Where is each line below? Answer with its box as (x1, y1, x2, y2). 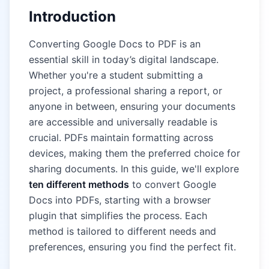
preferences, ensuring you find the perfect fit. (29, 241, 236, 253)
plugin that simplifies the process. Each (29, 210, 207, 222)
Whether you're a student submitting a (29, 69, 203, 81)
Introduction (29, 8, 116, 25)
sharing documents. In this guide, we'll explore (29, 163, 239, 175)
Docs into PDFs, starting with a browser (29, 194, 211, 206)
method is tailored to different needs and (29, 225, 216, 237)
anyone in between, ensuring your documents (29, 100, 235, 112)
